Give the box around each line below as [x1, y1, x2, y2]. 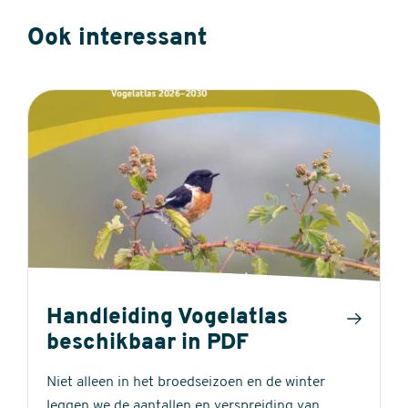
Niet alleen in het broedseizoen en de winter [46, 374, 325, 390]
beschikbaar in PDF [46, 331, 249, 354]
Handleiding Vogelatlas [46, 306, 288, 329]
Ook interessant [27, 26, 207, 52]
